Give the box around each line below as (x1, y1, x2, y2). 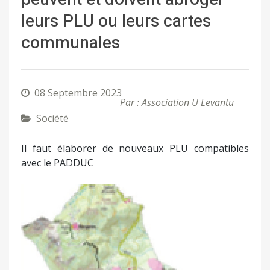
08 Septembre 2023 (34, 86, 122, 99)
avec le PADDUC (21, 155, 93, 169)
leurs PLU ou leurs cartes (21, 8, 211, 34)
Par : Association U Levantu (120, 95, 234, 109)
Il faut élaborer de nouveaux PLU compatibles (21, 141, 249, 155)
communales (21, 30, 120, 55)
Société (36, 111, 69, 125)
